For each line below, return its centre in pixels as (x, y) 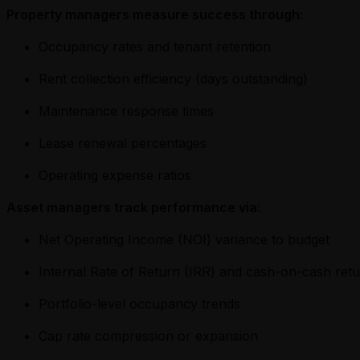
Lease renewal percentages (123, 143)
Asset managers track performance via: (133, 207)
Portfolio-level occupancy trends (139, 303)
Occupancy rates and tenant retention (155, 46)
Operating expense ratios (115, 175)
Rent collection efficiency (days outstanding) (173, 78)
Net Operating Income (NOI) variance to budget (184, 239)
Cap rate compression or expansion (148, 335)
